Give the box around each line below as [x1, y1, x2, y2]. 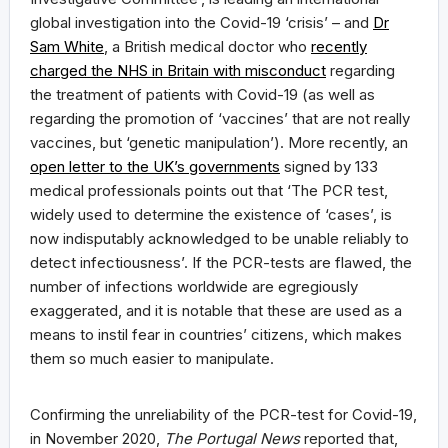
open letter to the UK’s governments [30, 156, 280, 176]
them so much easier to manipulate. [30, 348, 274, 368]
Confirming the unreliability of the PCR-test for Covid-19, [30, 404, 417, 424]
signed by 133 [280, 156, 378, 176]
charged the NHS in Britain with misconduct [30, 60, 326, 80]
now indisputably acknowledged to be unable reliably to [30, 228, 409, 248]
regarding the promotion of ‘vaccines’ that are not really [30, 108, 410, 128]
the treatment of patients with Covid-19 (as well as [30, 84, 375, 104]
